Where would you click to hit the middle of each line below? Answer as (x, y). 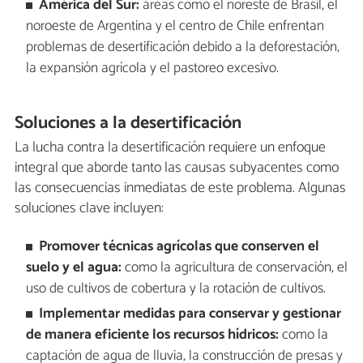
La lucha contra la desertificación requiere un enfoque (170, 147)
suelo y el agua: (73, 268)
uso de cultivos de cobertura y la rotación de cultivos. (175, 289)
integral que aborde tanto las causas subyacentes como (177, 167)
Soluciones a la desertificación (128, 123)
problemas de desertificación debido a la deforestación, (182, 47)
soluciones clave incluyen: (89, 208)
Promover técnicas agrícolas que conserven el (179, 247)
